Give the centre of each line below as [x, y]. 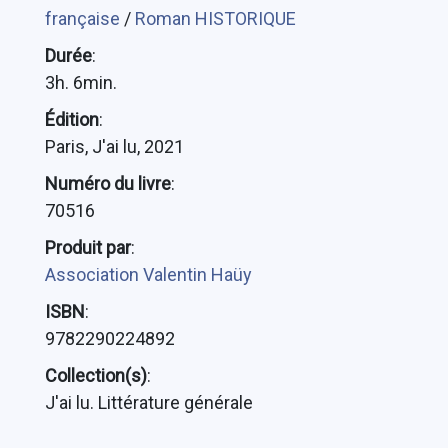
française [84, 18]
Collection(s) [95, 375]
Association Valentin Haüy [148, 274]
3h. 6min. [80, 82]
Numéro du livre [107, 183]
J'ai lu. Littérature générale [148, 402]
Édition [71, 119]
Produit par [87, 247]
